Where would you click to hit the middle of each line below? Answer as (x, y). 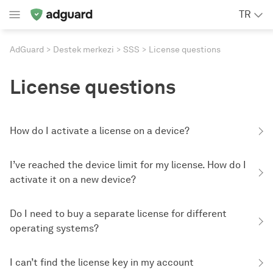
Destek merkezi (83, 50)
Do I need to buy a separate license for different (118, 214)
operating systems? (54, 228)
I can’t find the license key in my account (102, 262)
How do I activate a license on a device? (100, 131)
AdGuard (27, 50)
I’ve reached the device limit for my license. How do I (128, 165)
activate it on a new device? (73, 179)
